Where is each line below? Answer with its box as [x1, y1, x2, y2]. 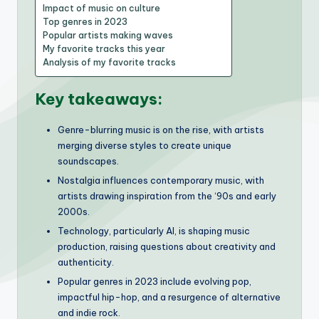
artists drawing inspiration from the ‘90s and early [58, 189, 276, 202]
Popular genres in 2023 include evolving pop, [58, 276, 251, 288]
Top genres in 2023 [43, 16, 127, 27]
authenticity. [58, 256, 114, 268]
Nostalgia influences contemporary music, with [58, 174, 264, 186]
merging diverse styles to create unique [58, 139, 231, 151]
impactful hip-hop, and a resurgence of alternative [58, 291, 281, 303]
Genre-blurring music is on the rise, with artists [58, 123, 264, 135]
